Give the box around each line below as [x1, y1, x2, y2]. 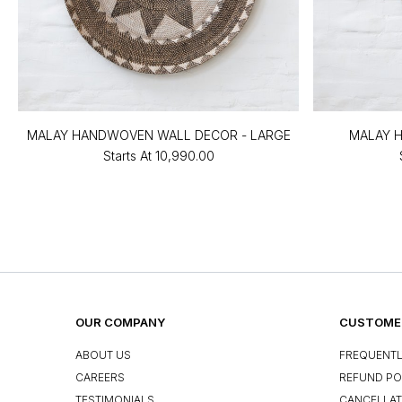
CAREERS [75, 371, 125, 385]
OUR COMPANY [75, 315, 165, 330]
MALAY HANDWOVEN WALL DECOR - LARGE [26, 127, 291, 144]
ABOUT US [75, 348, 131, 363]
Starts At [102, 148, 152, 164]
